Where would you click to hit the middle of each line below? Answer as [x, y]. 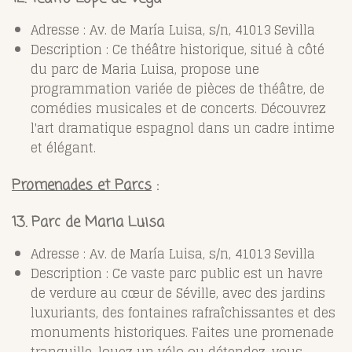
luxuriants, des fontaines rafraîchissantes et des [183, 312]
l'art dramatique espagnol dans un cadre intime [183, 128]
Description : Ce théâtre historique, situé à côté [178, 49]
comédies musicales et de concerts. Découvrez [178, 108]
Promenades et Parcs [82, 185]
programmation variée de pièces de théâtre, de [178, 88]
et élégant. [63, 147]
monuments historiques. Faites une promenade [182, 332]
